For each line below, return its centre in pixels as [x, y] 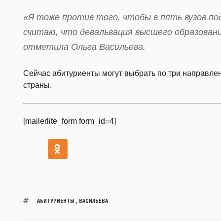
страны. [37, 85]
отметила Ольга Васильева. [84, 47]
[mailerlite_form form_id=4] [70, 121]
